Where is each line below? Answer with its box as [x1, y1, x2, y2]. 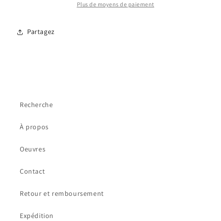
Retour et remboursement [20, 188, 104, 198]
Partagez [27, 27, 55, 37]
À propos [20, 122, 49, 131]
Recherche [20, 100, 53, 109]
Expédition [20, 211, 54, 220]
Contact [20, 166, 45, 176]
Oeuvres [20, 144, 46, 153]
